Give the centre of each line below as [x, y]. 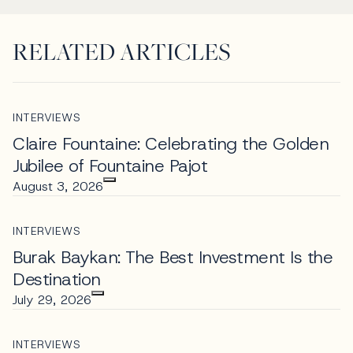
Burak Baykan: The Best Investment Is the [173, 257]
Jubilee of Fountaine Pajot [110, 165]
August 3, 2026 [58, 186]
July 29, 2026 [52, 299]
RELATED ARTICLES [121, 51]
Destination [57, 279]
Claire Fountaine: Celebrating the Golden [171, 143]
